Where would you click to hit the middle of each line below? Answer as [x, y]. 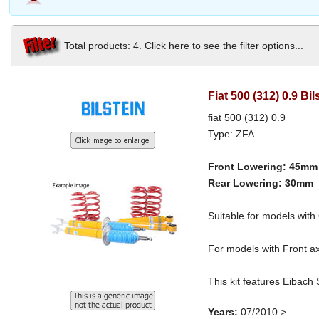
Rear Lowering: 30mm [261, 183]
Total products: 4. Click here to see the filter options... [184, 45]
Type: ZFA [231, 134]
